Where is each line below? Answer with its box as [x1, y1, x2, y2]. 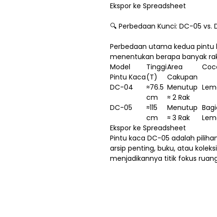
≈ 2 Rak [167, 93, 190, 103]
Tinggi [146, 62, 167, 72]
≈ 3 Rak [167, 113, 190, 123]
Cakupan [167, 72, 198, 82]
